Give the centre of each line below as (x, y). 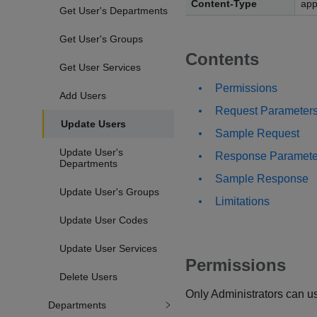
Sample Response (262, 179)
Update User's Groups (109, 191)
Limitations (242, 201)
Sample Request (257, 133)
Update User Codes (104, 220)
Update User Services (108, 248)
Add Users (83, 95)
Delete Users (88, 276)
